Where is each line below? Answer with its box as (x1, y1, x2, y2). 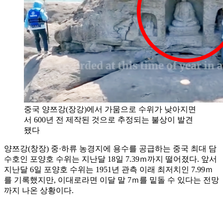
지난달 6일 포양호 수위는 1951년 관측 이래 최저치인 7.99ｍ (4, 165, 213, 174)
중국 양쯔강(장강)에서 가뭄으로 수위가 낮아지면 (24, 105, 196, 113)
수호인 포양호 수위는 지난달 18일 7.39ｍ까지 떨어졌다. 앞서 (4, 154, 217, 163)
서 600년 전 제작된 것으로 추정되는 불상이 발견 (24, 115, 193, 124)
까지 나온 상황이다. (4, 186, 74, 195)
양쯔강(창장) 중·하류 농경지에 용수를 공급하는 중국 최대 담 (4, 144, 217, 153)
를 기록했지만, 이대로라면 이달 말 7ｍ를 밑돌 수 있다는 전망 (4, 175, 219, 184)
